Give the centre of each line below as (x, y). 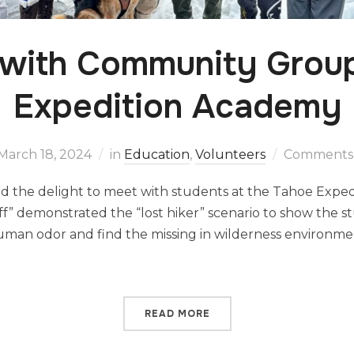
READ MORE (177, 314)
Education (156, 154)
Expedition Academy (177, 107)
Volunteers (230, 154)
